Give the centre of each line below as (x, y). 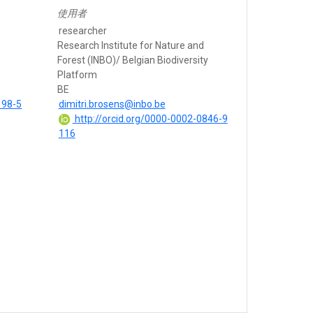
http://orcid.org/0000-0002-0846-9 (150, 119)
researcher (82, 31)
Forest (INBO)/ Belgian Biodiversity (132, 60)
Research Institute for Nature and (130, 46)
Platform (77, 75)
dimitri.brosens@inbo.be (112, 104)
